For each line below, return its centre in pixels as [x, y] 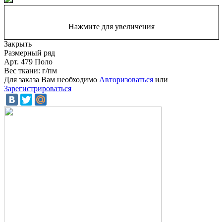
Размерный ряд [29, 53]
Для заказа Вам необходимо [52, 79]
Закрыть [18, 44]
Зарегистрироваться [38, 88]
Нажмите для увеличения [111, 26]
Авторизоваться [126, 79]
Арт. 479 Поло [28, 61]
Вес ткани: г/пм [30, 70]
